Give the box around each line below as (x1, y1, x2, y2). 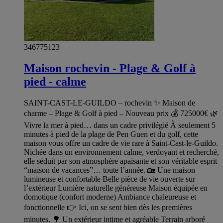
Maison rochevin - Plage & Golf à (24, 62, 196, 75)
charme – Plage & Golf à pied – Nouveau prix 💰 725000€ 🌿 (24, 109, 218, 118)
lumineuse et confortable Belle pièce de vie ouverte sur (24, 175, 195, 184)
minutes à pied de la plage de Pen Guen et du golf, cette (24, 130, 198, 139)
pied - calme (24, 75, 86, 89)
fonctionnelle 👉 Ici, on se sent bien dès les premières (24, 203, 192, 212)
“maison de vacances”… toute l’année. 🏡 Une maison (24, 166, 195, 175)
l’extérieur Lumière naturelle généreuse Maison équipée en (24, 184, 208, 193)
